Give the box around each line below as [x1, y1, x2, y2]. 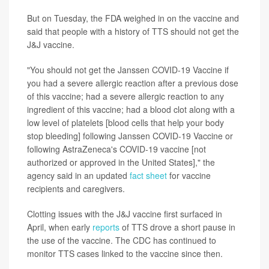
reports [92, 221, 119, 234]
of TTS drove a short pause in [119, 221, 235, 234]
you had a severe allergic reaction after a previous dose [27, 77, 238, 89]
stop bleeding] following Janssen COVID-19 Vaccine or [27, 130, 233, 142]
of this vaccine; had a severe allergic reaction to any [27, 90, 224, 103]
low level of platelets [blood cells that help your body [27, 116, 224, 129]
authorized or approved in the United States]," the [27, 156, 215, 169]
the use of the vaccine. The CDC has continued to [27, 234, 216, 247]
